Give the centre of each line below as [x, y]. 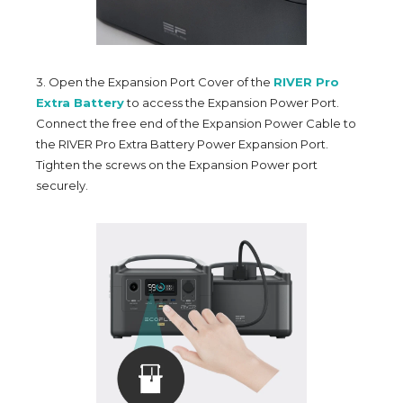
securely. [62, 185]
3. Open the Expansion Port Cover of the [155, 81]
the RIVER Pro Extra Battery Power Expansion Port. [182, 143]
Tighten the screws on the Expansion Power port [177, 164]
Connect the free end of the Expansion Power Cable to [196, 123]
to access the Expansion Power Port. [232, 102]
